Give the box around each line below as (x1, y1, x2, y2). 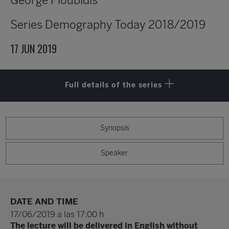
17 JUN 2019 (10, 41, 57, 57)
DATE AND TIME (10, 196, 78, 207)
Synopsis (100, 124, 129, 133)
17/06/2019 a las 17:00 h (10, 210, 104, 220)
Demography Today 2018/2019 (42, 18, 205, 32)
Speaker (101, 149, 128, 158)
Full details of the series (64, 81, 162, 90)
